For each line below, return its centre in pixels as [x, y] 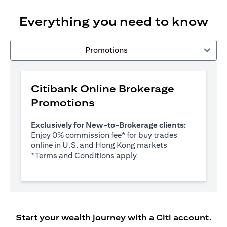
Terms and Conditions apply [86, 155]
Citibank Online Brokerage [103, 88]
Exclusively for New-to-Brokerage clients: [108, 125]
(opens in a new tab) [172, 155]
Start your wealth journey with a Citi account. [113, 218]
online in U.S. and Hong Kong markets [99, 145]
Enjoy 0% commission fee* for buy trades [104, 135]
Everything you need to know [113, 21]
